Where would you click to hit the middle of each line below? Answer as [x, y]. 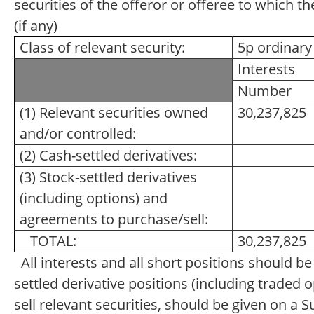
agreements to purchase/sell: [114, 219]
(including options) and [93, 198]
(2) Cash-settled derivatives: [111, 155]
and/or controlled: [77, 134]
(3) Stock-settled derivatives [108, 177]
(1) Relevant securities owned [114, 112]
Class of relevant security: [105, 47]
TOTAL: [48, 241]
